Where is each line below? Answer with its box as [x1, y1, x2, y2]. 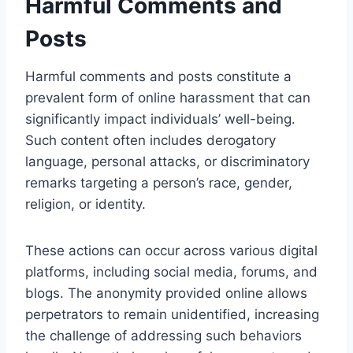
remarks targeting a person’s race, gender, [25, 174, 292, 191]
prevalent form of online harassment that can [25, 89, 310, 106]
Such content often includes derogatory [25, 132, 276, 148]
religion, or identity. [25, 195, 146, 212]
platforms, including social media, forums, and [25, 263, 318, 280]
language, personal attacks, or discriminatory [25, 153, 310, 169]
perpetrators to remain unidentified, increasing [25, 306, 319, 322]
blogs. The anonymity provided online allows [25, 284, 307, 301]
